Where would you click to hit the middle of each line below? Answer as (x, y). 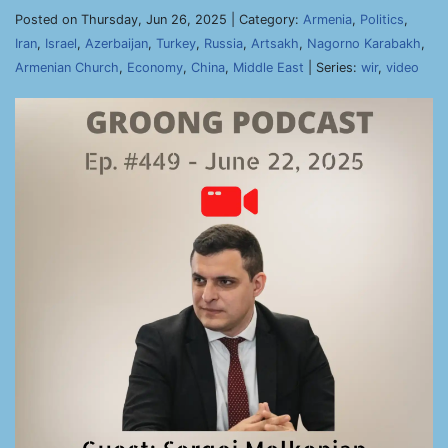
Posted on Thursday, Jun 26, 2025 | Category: (159, 19)
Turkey (176, 43)
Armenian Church (67, 67)
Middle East (268, 67)
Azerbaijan (116, 43)
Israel (61, 43)
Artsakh (275, 43)
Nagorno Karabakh (364, 43)
